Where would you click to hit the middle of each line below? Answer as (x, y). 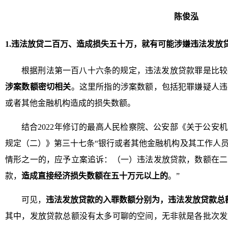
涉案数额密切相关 (38, 87)
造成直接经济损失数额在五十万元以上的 (95, 176)
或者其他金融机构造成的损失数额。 (70, 103)
